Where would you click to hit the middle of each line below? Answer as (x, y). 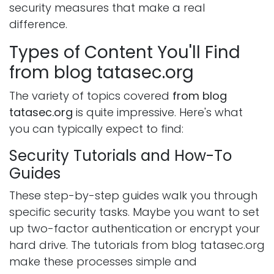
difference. (38, 24)
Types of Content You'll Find (125, 53)
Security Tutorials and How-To (120, 156)
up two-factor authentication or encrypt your (135, 229)
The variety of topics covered (91, 96)
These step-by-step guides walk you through (133, 196)
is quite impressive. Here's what (158, 113)
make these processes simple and (103, 262)
